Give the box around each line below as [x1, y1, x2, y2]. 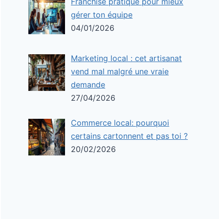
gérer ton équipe [71, 9, 133, 20]
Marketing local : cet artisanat [71, 53, 182, 63]
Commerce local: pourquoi [71, 117, 170, 128]
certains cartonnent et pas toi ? [71, 131, 188, 141]
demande [71, 79, 106, 89]
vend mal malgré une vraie [71, 66, 169, 76]
